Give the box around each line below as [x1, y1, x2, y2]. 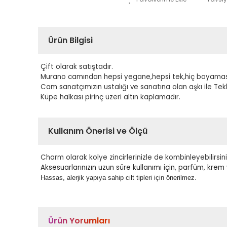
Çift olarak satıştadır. [41, 62, 113, 71]
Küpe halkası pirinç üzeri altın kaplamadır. [41, 92, 180, 102]
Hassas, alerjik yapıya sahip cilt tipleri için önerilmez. [41, 174, 197, 181]
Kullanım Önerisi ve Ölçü [48, 125, 147, 137]
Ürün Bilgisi [48, 34, 93, 46]
